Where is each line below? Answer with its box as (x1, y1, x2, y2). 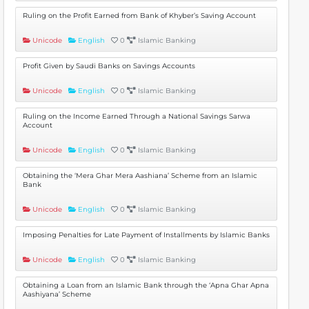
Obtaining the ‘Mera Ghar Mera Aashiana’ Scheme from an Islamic (23, 171, 257, 180)
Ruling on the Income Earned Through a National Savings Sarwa (23, 112, 250, 121)
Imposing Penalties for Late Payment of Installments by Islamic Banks (23, 230, 270, 239)
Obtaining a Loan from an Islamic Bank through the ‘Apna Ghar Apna (23, 281, 269, 290)
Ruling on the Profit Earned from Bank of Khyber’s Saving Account (23, 11, 256, 20)
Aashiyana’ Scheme (23, 290, 91, 299)
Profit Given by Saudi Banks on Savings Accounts (23, 61, 195, 70)
